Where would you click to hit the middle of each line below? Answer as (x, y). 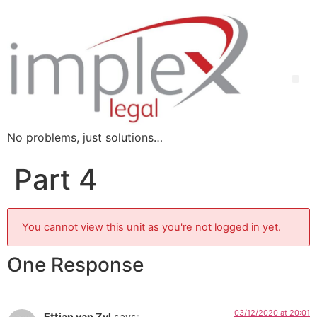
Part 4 (56, 180)
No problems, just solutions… (85, 138)
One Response (75, 265)
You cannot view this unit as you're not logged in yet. (151, 227)
